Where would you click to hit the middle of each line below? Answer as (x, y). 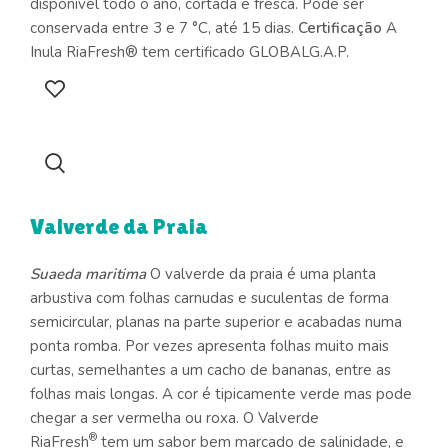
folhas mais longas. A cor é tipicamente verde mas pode (221, 393)
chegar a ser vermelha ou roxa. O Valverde (174, 417)
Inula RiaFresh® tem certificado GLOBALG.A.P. (189, 51)
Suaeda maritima (88, 273)
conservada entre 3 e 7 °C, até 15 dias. (164, 27)
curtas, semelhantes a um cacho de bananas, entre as (210, 369)
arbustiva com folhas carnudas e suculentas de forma (209, 297)
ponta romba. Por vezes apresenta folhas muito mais (209, 345)
